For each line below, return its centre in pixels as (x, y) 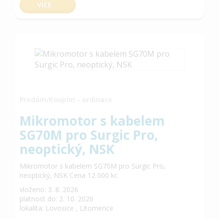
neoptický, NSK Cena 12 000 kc (69, 175)
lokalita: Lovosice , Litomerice (66, 208)
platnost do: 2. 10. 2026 (56, 199)
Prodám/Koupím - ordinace (66, 99)
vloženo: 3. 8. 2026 (49, 189)
